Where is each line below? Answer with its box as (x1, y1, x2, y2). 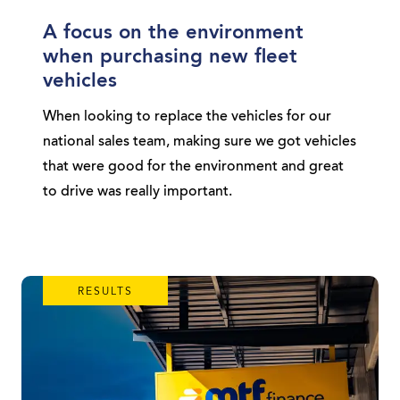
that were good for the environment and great (43, 159, 344, 174)
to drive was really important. (43, 184, 232, 199)
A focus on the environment (43, 22, 304, 43)
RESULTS (78, 286, 133, 297)
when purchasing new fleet (43, 46, 297, 67)
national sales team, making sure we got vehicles (43, 134, 356, 149)
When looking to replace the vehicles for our (43, 109, 331, 124)
